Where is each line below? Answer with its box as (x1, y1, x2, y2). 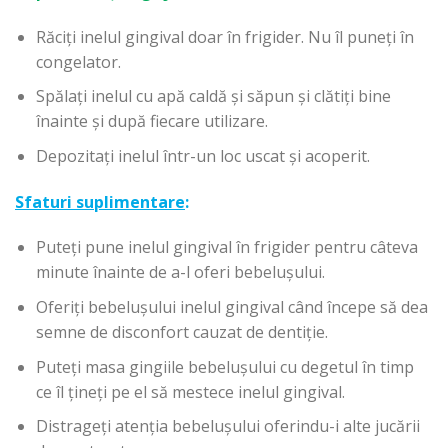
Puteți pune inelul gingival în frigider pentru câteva (35, 236, 418, 259)
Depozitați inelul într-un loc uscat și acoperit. (35, 144, 370, 167)
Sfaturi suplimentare (15, 190, 185, 213)
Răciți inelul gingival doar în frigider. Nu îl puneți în (35, 25, 414, 48)
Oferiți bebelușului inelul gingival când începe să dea (35, 296, 428, 318)
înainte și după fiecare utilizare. (35, 110, 268, 133)
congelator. (35, 50, 121, 73)
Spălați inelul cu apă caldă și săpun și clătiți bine (35, 85, 391, 108)
